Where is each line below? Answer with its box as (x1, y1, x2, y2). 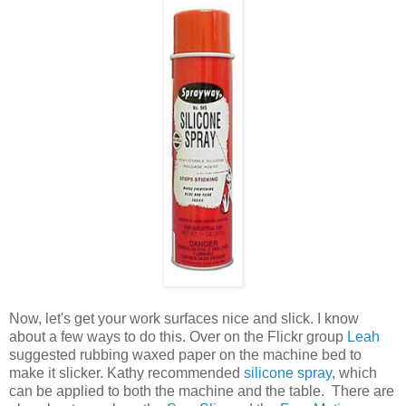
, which (332, 364, 377, 381)
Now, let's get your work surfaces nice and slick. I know (9, 310, 359, 326)
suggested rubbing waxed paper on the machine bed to (9, 346, 362, 362)
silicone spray (244, 364, 332, 381)
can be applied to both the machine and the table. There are (9, 382, 394, 399)
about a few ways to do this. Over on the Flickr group (9, 328, 347, 344)
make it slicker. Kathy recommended (9, 364, 244, 381)
